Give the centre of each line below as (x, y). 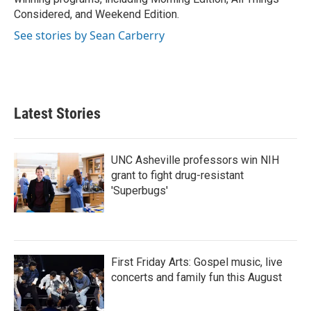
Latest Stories (57, 114)
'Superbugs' (140, 191)
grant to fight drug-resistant (177, 175)
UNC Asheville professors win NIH (195, 160)
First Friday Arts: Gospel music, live (197, 262)
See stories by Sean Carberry (89, 35)
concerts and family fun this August (196, 277)
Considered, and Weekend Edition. (96, 14)
